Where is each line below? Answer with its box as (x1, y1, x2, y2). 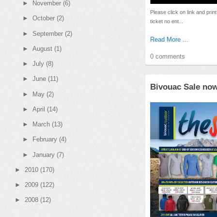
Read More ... (150, 36, 188, 44)
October (32, 15, 55, 22)
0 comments (150, 53, 185, 61)
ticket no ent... (150, 18, 183, 25)
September (32, 30, 63, 37)
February (32, 136, 57, 143)
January (32, 151, 55, 158)
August (32, 45, 52, 52)
